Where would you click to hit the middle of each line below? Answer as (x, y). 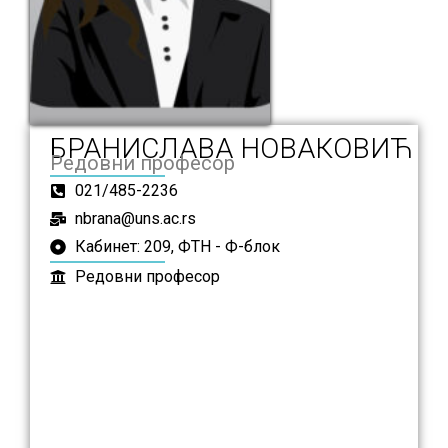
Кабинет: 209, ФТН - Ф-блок (177, 246)
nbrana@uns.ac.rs (135, 218)
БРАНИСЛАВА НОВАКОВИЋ (231, 148)
